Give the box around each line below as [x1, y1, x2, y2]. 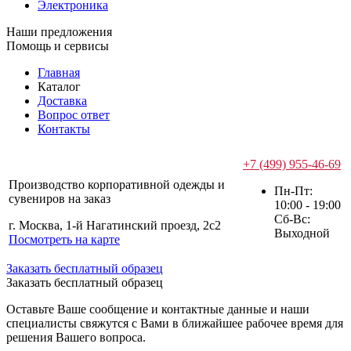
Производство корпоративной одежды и [9, 178, 225, 192]
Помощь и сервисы [6, 39, 109, 53]
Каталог [38, 80, 81, 94]
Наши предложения [6, 25, 112, 39]
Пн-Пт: [274, 184, 313, 198]
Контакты [38, 122, 90, 136]
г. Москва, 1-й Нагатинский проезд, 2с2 [9, 219, 221, 233]
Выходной [274, 226, 330, 241]
